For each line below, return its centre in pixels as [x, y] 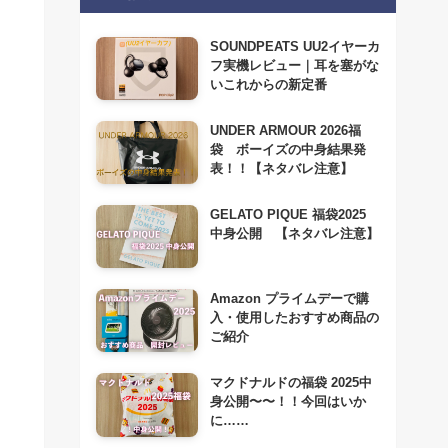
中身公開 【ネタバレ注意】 [294, 234]
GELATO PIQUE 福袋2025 [287, 215]
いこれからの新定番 [268, 84]
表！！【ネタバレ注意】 [281, 168]
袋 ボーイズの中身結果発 [287, 149]
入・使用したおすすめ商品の [294, 318]
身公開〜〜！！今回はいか [287, 402]
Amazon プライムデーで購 [289, 299]
